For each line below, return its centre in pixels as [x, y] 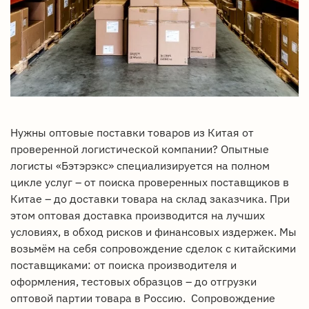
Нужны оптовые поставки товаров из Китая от [132, 132]
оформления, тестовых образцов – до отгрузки [133, 281]
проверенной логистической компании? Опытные [140, 149]
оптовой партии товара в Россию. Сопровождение [143, 298]
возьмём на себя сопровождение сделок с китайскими [153, 248]
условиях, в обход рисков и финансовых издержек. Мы [153, 231]
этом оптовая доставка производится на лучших [138, 215]
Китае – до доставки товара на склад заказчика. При [150, 198]
